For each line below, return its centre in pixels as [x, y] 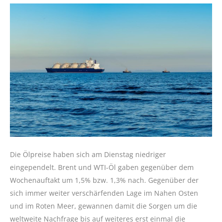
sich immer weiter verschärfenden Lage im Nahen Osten [104, 193]
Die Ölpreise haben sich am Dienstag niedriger [88, 155]
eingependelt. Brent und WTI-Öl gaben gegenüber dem [102, 167]
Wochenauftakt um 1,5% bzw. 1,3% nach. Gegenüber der [104, 180]
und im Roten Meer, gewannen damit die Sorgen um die [104, 206]
